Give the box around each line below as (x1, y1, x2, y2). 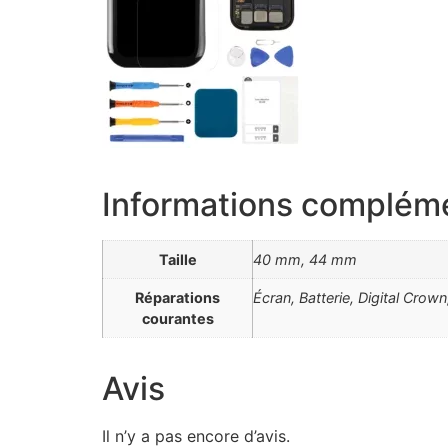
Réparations (135, 288, 220, 306)
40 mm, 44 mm (253, 250, 357, 268)
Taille (158, 250, 197, 268)
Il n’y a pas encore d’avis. (102, 425, 290, 446)
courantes (141, 309, 214, 327)
